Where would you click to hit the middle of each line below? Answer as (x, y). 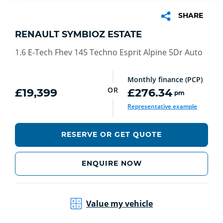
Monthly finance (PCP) (165, 79)
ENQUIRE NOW (111, 164)
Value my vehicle (119, 204)
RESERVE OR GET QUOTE (111, 135)
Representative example (163, 106)
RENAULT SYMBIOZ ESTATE (78, 34)
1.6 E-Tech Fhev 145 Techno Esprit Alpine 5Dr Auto (109, 52)
